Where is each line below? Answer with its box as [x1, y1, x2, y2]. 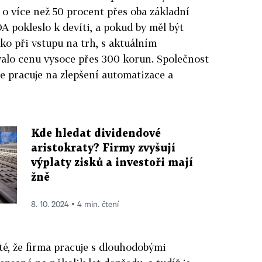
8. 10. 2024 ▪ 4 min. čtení [31, 201, 119, 209]
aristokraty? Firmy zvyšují [31, 143, 175, 153]
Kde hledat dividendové [31, 129, 161, 139]
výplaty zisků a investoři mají [31, 158, 193, 168]
